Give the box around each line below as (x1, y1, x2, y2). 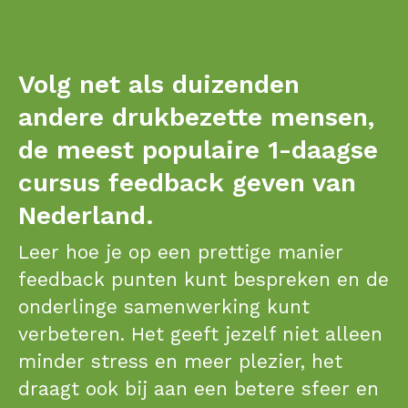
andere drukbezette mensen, (18, 102, 374, 132)
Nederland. (18, 200, 153, 230)
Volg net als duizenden (18, 69, 300, 99)
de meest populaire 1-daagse (18, 135, 378, 165)
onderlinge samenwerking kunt (18, 295, 310, 318)
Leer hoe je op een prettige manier (18, 240, 343, 263)
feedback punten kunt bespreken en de (18, 268, 389, 291)
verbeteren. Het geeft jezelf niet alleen (18, 322, 382, 345)
